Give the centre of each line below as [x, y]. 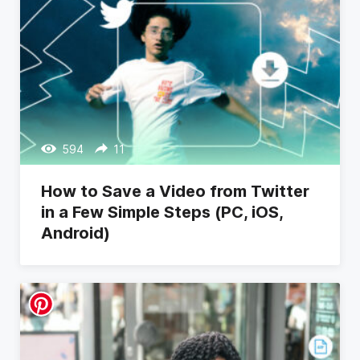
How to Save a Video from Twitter [175, 191]
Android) [76, 233]
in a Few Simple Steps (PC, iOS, [162, 212]
